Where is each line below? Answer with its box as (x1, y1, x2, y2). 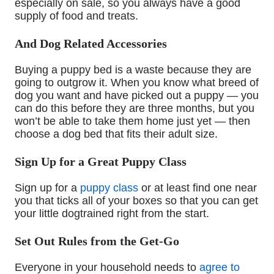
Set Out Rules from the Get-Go (15, 235, 182, 248)
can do (15, 102, 51, 115)
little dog (39, 207, 80, 220)
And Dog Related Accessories (15, 37, 170, 51)
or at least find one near (138, 182, 257, 194)
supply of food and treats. (15, 10, 141, 23)
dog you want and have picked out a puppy (15, 89, 227, 102)
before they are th (71, 102, 157, 115)
